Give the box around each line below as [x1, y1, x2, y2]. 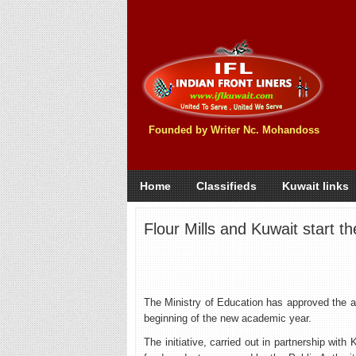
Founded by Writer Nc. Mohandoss [148, 124, 319, 136]
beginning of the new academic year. [144, 312, 311, 324]
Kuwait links [282, 180, 349, 192]
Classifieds [196, 180, 257, 192]
